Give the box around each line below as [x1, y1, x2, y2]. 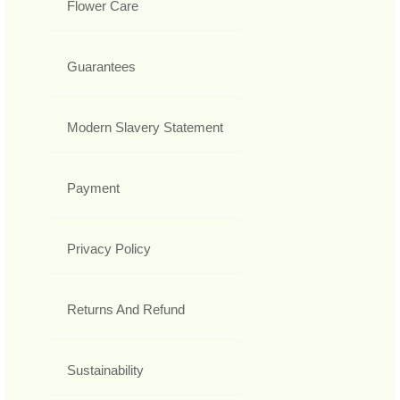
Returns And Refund [67, 302, 185, 318]
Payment [67, 180, 120, 196]
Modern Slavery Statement [67, 120, 223, 136]
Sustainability [67, 362, 144, 379]
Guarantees [67, 59, 136, 75]
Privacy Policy [67, 241, 151, 257]
